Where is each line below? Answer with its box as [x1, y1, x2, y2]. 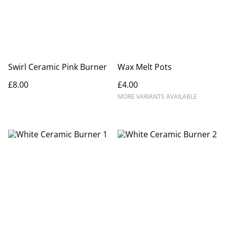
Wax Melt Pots [118, 61, 172, 73]
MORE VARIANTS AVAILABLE [118, 92, 197, 101]
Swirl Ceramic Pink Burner [8, 61, 107, 73]
